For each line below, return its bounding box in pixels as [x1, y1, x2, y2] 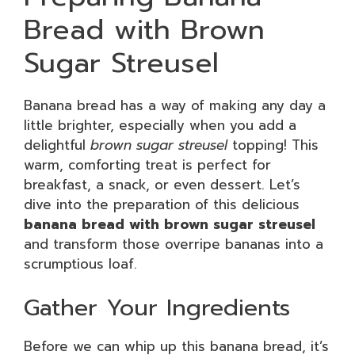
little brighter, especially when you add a [24, 114, 296, 136]
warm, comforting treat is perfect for [24, 154, 271, 175]
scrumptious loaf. [24, 253, 137, 274]
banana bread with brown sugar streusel [24, 213, 315, 235]
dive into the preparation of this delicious [24, 193, 300, 215]
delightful [24, 134, 90, 155]
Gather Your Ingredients [24, 290, 290, 325]
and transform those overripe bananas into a [24, 233, 323, 254]
